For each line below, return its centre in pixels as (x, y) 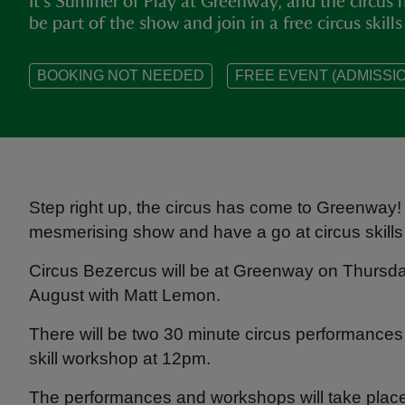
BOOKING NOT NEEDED (121, 75)
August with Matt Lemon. (125, 295)
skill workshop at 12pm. (120, 358)
